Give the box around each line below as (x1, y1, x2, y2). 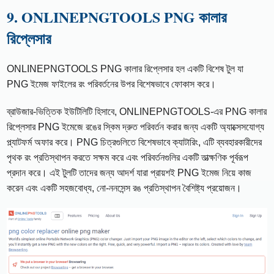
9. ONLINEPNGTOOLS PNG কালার (7, 6, 228, 28)
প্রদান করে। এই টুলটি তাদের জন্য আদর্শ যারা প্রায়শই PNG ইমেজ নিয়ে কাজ (7, 167, 252, 178)
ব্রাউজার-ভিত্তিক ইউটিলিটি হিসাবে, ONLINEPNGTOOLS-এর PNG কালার (7, 106, 267, 117)
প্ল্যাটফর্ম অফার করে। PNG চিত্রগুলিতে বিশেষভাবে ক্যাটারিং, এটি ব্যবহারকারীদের (7, 136, 262, 147)
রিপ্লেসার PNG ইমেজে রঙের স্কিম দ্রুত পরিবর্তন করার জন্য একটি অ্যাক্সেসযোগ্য (7, 121, 265, 132)
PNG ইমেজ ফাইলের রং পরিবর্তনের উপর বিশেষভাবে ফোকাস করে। (7, 78, 217, 89)
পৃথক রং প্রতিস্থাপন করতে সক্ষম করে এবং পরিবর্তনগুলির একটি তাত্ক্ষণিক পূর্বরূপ (7, 152, 249, 163)
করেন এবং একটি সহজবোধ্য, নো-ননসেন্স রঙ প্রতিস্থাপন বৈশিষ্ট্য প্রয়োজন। (7, 182, 242, 193)
